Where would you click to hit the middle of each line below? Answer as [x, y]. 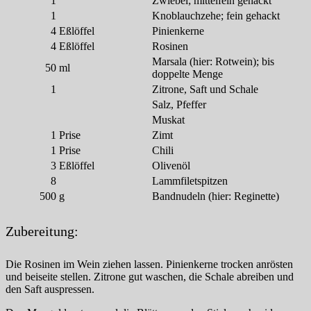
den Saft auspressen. [50, 289]
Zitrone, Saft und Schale [205, 90]
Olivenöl [171, 166]
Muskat [168, 120]
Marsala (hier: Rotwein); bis [213, 62]
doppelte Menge [187, 74]
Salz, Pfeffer [179, 105]
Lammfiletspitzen [190, 181]
